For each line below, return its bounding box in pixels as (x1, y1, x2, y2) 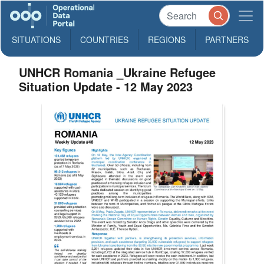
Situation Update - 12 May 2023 (19, 78, 193, 95)
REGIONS (148, 34, 186, 45)
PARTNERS (205, 34, 249, 45)
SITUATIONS (12, 34, 61, 45)
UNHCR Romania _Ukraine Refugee (19, 64, 216, 81)
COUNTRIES (80, 34, 128, 45)
